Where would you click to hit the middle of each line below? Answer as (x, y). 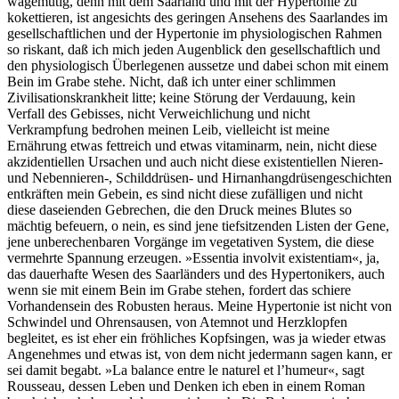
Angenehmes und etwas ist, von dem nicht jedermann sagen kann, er (199, 354)
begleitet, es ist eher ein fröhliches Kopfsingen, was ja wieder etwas (196, 338)
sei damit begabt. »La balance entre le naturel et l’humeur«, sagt (186, 370)
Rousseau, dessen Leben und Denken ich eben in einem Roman (186, 386)
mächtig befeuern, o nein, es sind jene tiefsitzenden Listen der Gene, (198, 225)
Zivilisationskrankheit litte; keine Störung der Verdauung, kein (181, 97)
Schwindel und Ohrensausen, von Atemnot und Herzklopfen (177, 322)
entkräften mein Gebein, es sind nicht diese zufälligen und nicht (185, 193)
